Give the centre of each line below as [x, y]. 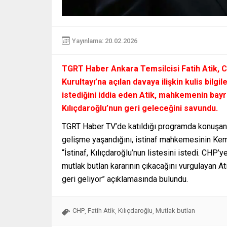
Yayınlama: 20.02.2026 [105, 41]
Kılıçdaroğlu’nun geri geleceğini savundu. [140, 108]
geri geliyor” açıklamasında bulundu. [125, 179]
